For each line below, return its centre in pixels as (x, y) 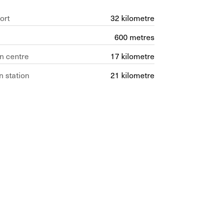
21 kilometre (133, 75)
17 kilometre (133, 56)
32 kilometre (133, 18)
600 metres (135, 37)
